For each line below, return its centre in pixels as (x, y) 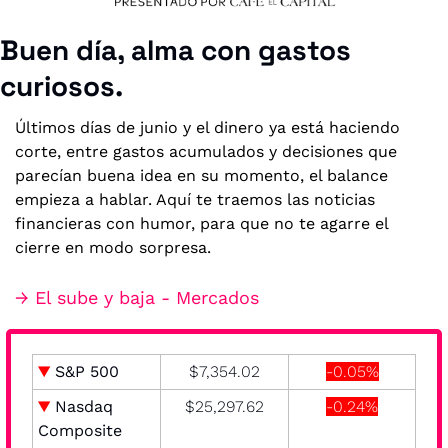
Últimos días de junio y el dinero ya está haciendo (207, 127)
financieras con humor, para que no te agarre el (201, 223)
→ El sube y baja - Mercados (137, 297)
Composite (80, 430)
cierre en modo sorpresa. (113, 247)
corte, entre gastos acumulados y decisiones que (206, 151)
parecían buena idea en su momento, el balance (201, 175)
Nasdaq (81, 406)
